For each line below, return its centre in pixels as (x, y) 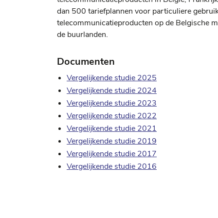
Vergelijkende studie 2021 (112, 128)
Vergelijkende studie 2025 (112, 78)
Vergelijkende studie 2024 (112, 90)
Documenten (86, 61)
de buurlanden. (82, 34)
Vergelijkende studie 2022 (112, 116)
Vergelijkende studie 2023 (112, 103)
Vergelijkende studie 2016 (112, 166)
